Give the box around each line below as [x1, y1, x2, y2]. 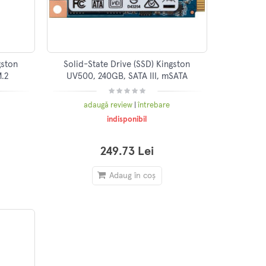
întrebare [138, 102, 170, 110]
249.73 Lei [100, 145, 154, 158]
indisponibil [107, 116, 147, 124]
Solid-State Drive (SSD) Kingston [64, 60, 191, 69]
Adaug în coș [109, 172, 156, 180]
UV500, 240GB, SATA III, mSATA [66, 72, 188, 81]
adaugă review [84, 102, 135, 110]
